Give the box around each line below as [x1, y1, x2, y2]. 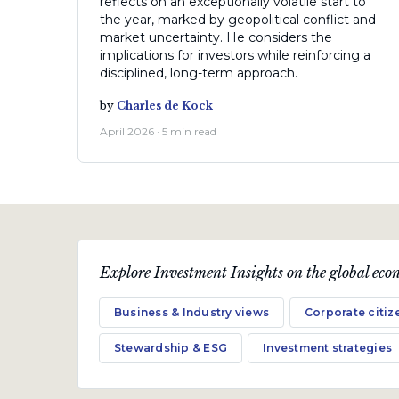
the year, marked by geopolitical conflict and [100, 12, 376, 28]
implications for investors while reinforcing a [100, 47, 370, 64]
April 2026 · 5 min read [100, 125, 216, 139]
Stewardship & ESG [114, 341, 228, 355]
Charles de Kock [117, 99, 213, 113]
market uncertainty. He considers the [100, 29, 332, 46]
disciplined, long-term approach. [100, 65, 297, 82]
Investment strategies [263, 341, 393, 355]
